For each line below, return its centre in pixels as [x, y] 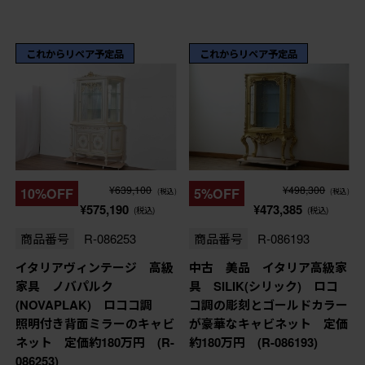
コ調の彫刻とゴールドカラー [268, 304]
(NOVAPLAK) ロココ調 [90, 304]
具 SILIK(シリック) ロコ [263, 286]
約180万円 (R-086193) [253, 342]
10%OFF [46, 193]
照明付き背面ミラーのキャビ [95, 323]
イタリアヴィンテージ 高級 [94, 267]
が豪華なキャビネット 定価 [268, 323]
